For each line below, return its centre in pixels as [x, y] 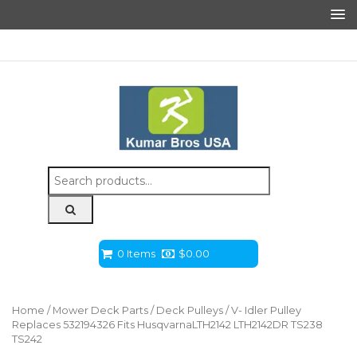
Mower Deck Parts [100, 311]
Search [66, 174]
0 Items [136, 254]
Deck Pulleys [190, 311]
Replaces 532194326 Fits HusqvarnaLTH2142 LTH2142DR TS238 [167, 325]
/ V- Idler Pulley [262, 311]
